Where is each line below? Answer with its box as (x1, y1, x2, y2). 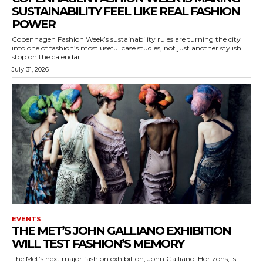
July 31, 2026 (12, 65, 49, 74)
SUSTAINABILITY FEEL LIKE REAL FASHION (12, 4, 240, 19)
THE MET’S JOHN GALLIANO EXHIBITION (12, 224, 231, 238)
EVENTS (12, 215, 41, 224)
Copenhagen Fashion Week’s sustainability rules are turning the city (12, 35, 241, 44)
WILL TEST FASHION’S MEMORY (12, 237, 184, 251)
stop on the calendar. (12, 52, 82, 62)
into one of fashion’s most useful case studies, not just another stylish (12, 43, 241, 53)
